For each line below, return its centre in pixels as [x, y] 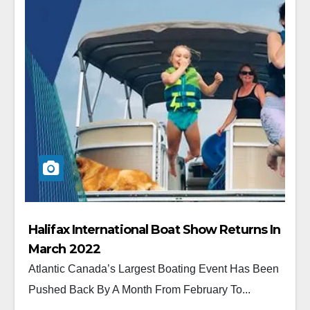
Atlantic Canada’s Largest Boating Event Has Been [154, 268]
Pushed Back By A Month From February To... [139, 289]
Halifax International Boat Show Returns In [155, 229]
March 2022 [64, 249]
